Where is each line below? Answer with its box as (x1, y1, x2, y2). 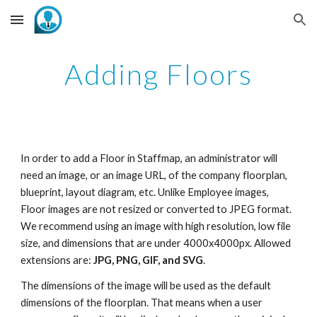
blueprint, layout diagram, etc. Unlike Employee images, (21, 186, 270, 198)
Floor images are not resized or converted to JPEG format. (21, 203, 292, 215)
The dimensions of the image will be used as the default (21, 279, 272, 292)
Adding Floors (64, 57, 253, 91)
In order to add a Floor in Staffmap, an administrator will (21, 152, 278, 164)
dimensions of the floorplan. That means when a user (21, 296, 263, 309)
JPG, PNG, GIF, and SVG (93, 254, 204, 266)
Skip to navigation (217, 20, 306, 33)
